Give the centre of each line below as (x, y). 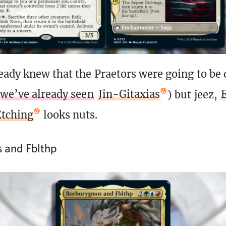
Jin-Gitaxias (129, 94)
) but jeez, (194, 94)
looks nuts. (69, 115)
